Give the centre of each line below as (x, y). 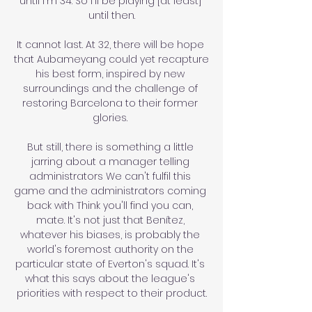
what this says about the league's (110, 278)
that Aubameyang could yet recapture (111, 59)
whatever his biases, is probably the (110, 234)
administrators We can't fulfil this (110, 176)
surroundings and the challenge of (110, 88)
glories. (111, 117)
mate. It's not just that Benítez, (110, 220)
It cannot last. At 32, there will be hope (110, 44)
